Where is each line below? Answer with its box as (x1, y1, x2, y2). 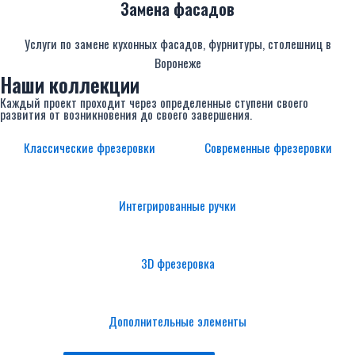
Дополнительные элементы (109, 312, 246, 330)
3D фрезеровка (109, 254, 246, 272)
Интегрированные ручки (109, 197, 246, 214)
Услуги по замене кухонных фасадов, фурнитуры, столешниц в (24, 35, 331, 52)
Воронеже (154, 54, 201, 71)
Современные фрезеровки (197, 139, 332, 156)
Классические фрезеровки (23, 139, 155, 156)
